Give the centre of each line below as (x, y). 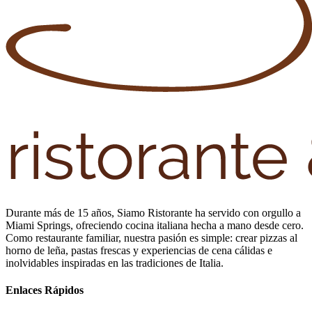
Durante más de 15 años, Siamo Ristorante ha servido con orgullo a (153, 212)
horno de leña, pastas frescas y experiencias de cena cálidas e (139, 250)
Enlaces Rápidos (45, 290)
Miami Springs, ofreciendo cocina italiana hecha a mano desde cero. (155, 225)
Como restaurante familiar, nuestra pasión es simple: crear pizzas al (151, 237)
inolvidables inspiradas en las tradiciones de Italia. (115, 263)
